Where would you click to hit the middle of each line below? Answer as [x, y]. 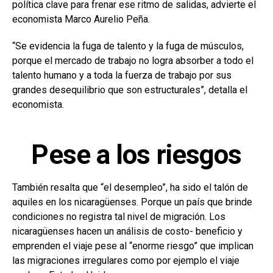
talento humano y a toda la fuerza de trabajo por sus [122, 76]
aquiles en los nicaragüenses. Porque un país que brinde [132, 202]
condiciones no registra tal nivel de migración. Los [119, 217]
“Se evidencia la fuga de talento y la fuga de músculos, [128, 46]
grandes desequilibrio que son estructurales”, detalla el [130, 90]
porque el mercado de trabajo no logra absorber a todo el [133, 61]
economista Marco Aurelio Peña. [81, 19]
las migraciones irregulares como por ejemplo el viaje [126, 261]
